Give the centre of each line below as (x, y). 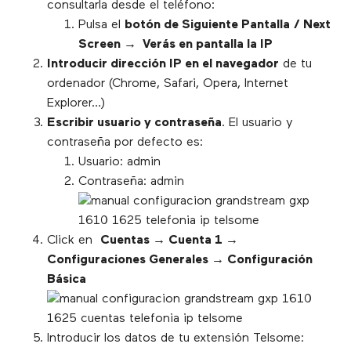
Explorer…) (76, 104)
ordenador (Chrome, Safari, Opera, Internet (168, 84)
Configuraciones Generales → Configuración (180, 261)
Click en (74, 241)
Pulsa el (101, 25)
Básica (67, 280)
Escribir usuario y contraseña (134, 123)
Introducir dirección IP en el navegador (163, 65)
